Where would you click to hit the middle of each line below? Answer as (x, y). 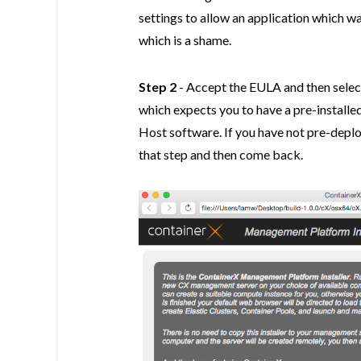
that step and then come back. (221, 154)
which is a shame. (185, 40)
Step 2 (158, 87)
